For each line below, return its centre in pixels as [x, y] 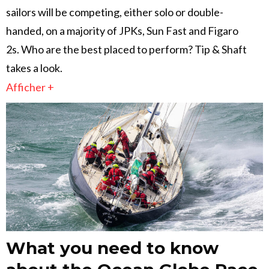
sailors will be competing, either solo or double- [115, 12]
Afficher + [30, 87]
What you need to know [112, 248]
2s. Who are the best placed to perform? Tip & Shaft [126, 50]
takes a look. [34, 68]
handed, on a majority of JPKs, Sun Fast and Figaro [122, 31]
